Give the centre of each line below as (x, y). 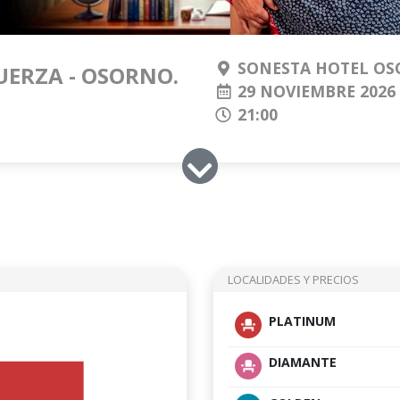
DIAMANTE (303, 362)
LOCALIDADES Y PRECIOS (293, 279)
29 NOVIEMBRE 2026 (314, 92)
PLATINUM (302, 321)
